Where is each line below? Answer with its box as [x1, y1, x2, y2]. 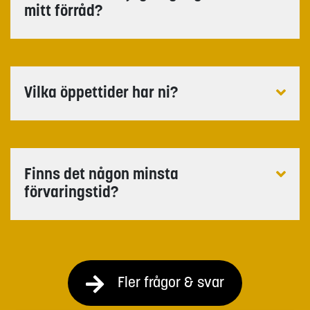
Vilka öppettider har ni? [24, 82, 178, 102]
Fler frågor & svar [118, 272, 224, 291]
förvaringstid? [24, 181, 118, 201]
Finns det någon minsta [24, 163, 179, 183]
